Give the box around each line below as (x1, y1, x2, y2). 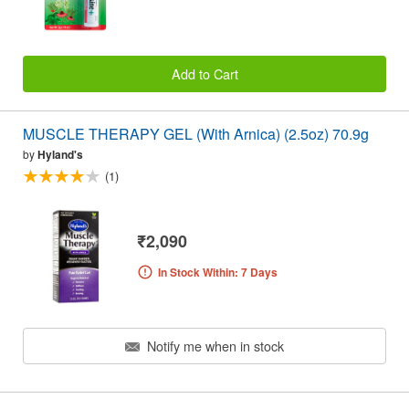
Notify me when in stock (143, 335, 284, 355)
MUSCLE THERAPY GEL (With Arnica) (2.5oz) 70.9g (23, 123, 369, 145)
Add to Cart (171, 63, 238, 83)
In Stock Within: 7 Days (157, 263, 278, 280)
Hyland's (37, 146, 83, 163)
